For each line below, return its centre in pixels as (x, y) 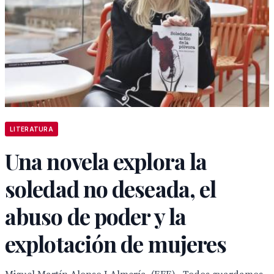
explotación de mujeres (116, 243)
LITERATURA (31, 129)
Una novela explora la (106, 161)
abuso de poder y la (95, 216)
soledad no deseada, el (111, 188)
